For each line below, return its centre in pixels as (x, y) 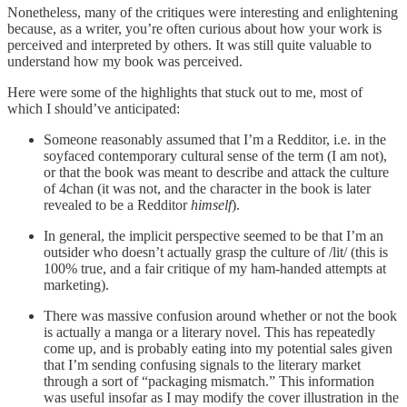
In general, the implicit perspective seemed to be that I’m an (213, 236)
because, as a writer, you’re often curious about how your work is (194, 29)
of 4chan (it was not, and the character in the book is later (207, 189)
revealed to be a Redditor (117, 205)
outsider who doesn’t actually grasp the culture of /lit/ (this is (216, 253)
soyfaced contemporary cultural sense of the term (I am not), (215, 156)
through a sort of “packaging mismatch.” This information (209, 382)
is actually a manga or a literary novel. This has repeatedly (209, 333)
